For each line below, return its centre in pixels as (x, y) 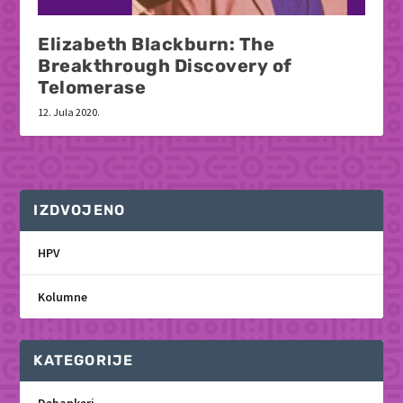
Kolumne (63, 297)
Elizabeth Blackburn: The (157, 45)
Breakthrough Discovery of (165, 66)
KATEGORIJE (84, 361)
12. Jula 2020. (69, 112)
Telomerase (92, 88)
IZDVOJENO (80, 210)
